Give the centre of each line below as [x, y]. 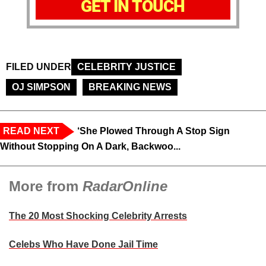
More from [46, 186]
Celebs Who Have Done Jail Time [83, 245]
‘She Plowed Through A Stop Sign [153, 131]
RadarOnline [125, 186]
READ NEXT [31, 131]
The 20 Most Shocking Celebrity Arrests [98, 216]
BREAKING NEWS [130, 87]
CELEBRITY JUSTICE [126, 67]
